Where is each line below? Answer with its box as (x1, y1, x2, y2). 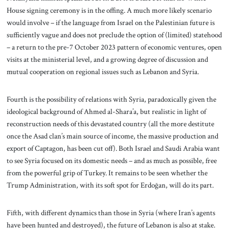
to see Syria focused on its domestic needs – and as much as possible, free (6, 155, 217, 166)
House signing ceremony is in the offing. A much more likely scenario (6, 5, 212, 16)
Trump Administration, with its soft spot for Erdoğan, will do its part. (6, 179, 215, 190)
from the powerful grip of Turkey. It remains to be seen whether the (6, 167, 208, 178)
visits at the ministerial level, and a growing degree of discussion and (6, 54, 208, 65)
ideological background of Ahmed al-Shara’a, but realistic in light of (6, 106, 206, 117)
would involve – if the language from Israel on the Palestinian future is (6, 17, 215, 28)
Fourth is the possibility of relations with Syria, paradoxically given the (6, 94, 216, 104)
